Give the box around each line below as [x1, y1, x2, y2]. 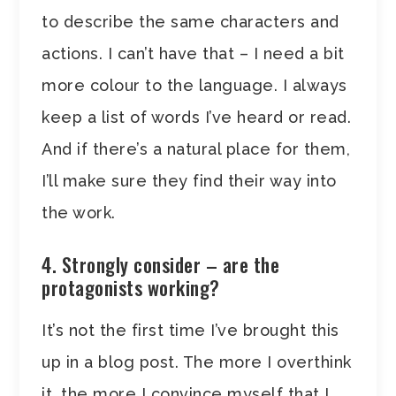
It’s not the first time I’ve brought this [42, 320, 339, 339]
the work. [42, 202, 116, 222]
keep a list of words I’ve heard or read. [42, 107, 352, 126]
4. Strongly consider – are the [42, 249, 280, 278]
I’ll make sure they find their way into [42, 171, 337, 190]
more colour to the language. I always [42, 75, 347, 95]
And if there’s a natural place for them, [42, 139, 351, 158]
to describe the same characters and [42, 11, 339, 31]
